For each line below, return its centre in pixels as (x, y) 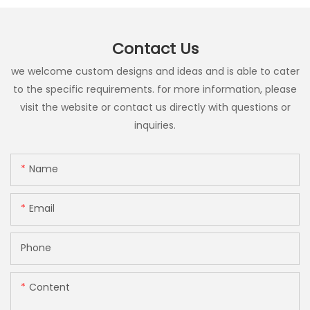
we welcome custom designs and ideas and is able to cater (155, 72)
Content (49, 287)
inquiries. (155, 126)
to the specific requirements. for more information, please (155, 90)
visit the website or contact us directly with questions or (155, 108)
